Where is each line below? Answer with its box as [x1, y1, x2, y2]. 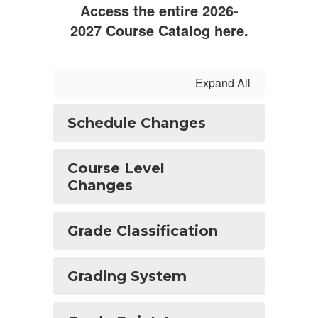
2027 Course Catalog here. [70, 20, 248, 40]
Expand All [195, 75, 251, 91]
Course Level [67, 160, 165, 177]
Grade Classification [67, 222, 218, 239]
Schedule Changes [67, 114, 206, 131]
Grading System [67, 268, 187, 285]
